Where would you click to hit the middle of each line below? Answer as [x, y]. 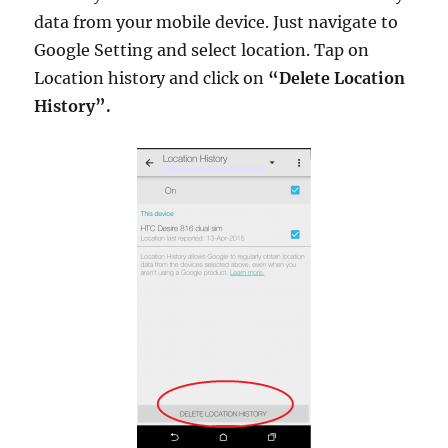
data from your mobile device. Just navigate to [216, 22]
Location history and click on [151, 78]
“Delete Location [337, 78]
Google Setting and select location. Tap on [202, 50]
